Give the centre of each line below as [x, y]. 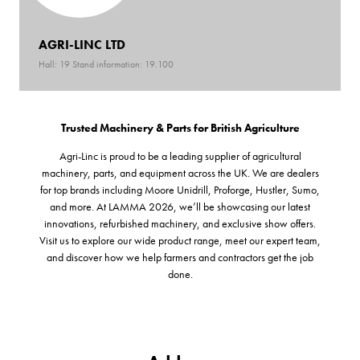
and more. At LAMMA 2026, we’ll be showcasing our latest [180, 206]
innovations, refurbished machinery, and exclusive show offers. [180, 223]
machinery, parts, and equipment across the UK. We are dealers [180, 172]
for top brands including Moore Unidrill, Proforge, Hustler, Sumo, [180, 189]
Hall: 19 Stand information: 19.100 [106, 64]
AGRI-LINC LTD [82, 44]
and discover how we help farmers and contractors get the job [180, 257]
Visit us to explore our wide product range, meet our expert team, [180, 240]
